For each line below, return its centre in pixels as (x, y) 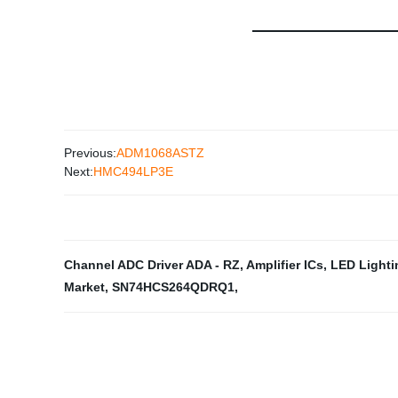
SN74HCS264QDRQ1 (173, 287)
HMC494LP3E (133, 171)
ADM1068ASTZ (160, 153)
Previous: (90, 153)
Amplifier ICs (285, 265)
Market (84, 287)
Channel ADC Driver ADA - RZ (152, 265)
